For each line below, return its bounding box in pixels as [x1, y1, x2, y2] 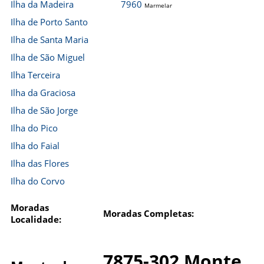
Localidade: [11, 213, 61, 225]
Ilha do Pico [11, 122, 58, 134]
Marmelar [144, 1, 172, 9]
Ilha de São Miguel [11, 51, 85, 63]
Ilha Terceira [11, 69, 60, 81]
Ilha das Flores [11, 157, 69, 169]
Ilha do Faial [11, 140, 60, 151]
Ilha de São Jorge [11, 104, 78, 116]
